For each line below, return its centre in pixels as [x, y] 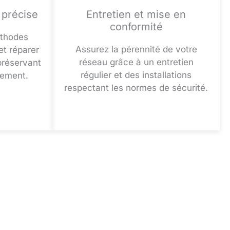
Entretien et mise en [136, 15]
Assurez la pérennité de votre [136, 50]
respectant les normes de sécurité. [136, 88]
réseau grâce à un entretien [136, 62]
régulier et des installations [136, 75]
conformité [136, 27]
